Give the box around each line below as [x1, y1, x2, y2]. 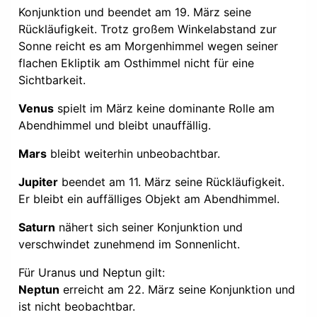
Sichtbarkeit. [18, 72, 93, 87]
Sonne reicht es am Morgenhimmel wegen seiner [18, 38, 278, 53]
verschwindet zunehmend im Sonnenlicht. [18, 236, 240, 251]
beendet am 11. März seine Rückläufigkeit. [58, 174, 284, 189]
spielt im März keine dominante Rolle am [54, 100, 275, 115]
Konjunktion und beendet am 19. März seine [18, 4, 251, 19]
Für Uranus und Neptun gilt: [18, 265, 165, 279]
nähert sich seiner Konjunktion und [55, 219, 243, 234]
